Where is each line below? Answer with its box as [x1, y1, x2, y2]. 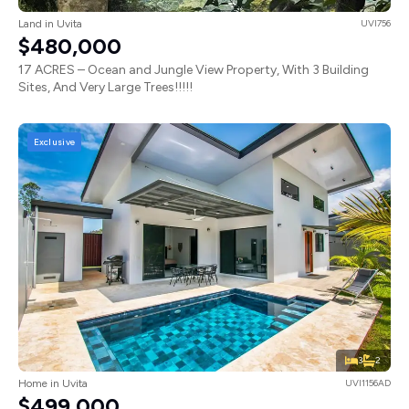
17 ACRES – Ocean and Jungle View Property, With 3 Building [18, 62, 369, 79]
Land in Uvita [18, 17, 82, 31]
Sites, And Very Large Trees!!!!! [18, 79, 193, 96]
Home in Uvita [18, 377, 88, 391]
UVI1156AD [345, 377, 391, 390]
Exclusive [33, 135, 76, 148]
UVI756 [361, 17, 391, 30]
